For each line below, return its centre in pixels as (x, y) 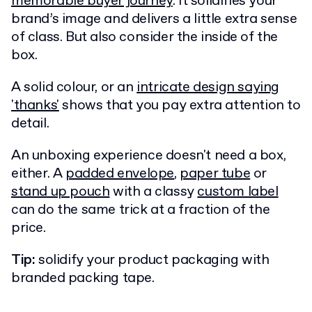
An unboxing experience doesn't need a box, (149, 155)
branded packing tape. (83, 278)
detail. (30, 123)
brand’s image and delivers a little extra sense (154, 19)
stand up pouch (61, 192)
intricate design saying (208, 87)
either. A (38, 173)
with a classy (154, 192)
